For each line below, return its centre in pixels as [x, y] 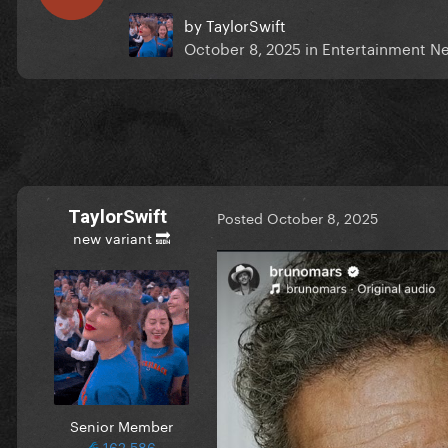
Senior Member [121, 424]
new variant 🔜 [121, 236]
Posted [242, 217]
